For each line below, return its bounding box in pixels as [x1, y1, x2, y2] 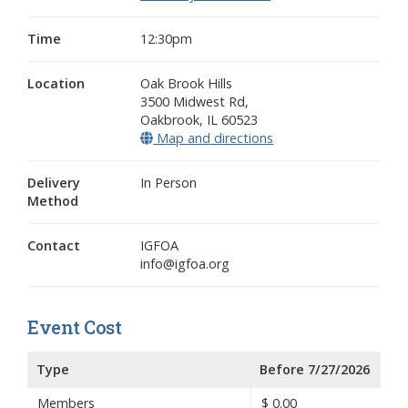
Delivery [27, 173, 80, 191]
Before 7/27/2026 [260, 360, 370, 378]
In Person [140, 173, 197, 191]
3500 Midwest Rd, [140, 92, 249, 110]
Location [27, 74, 85, 92]
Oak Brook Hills [140, 74, 232, 92]
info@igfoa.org [140, 254, 229, 272]
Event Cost [27, 314, 121, 339]
